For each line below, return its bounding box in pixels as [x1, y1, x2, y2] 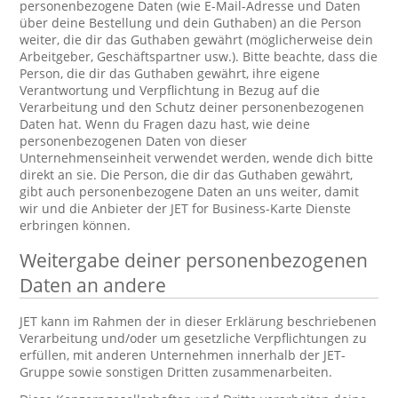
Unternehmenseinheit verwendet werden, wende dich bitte [20, 149, 374, 166]
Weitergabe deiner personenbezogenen [20, 248, 369, 273]
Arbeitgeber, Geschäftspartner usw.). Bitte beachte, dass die [20, 48, 378, 65]
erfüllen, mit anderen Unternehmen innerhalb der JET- [20, 346, 346, 363]
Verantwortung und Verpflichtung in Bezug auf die [20, 82, 321, 99]
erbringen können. [20, 217, 131, 234]
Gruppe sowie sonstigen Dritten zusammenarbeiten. [20, 363, 333, 380]
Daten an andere [20, 273, 167, 298]
